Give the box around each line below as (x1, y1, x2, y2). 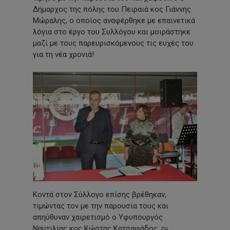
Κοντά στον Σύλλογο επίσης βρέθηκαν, (33, 189, 166, 199)
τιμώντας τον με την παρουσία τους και (33, 201, 168, 210)
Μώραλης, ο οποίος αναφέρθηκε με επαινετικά (33, 16, 195, 25)
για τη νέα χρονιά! (33, 50, 94, 59)
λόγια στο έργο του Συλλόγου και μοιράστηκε (33, 27, 190, 36)
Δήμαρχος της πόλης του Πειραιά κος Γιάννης (33, 5, 191, 14)
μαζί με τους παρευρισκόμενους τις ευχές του (33, 39, 194, 48)
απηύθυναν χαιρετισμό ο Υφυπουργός (33, 212, 163, 222)
